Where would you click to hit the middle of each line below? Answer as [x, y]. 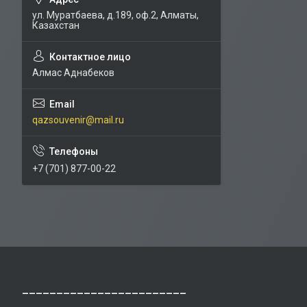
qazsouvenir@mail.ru [78, 120]
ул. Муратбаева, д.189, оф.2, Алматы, [115, 15]
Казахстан [56, 25]
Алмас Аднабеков [73, 73]
